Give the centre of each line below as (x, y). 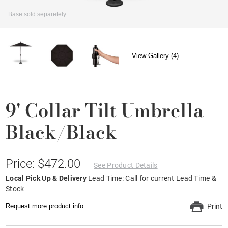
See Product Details (126, 165)
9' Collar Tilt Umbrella (105, 110)
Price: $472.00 (45, 164)
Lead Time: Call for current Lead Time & (152, 178)
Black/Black (62, 132)
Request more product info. (46, 206)
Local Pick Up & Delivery (47, 178)
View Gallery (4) (155, 56)
